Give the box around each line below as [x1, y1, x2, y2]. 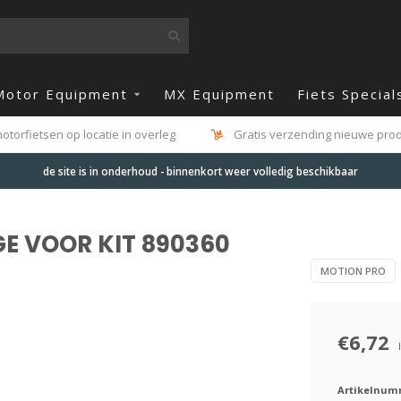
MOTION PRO [320, 264, 386, 277]
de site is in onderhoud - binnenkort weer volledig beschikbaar [43, 164, 358, 178]
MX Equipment [164, 85, 275, 103]
